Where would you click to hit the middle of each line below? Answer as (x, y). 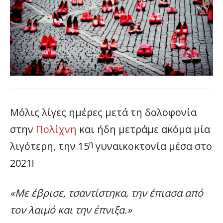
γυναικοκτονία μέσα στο (153, 146)
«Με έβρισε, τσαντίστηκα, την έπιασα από (107, 193)
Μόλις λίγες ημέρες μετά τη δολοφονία (103, 112)
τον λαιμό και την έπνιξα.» (72, 210)
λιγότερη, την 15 (50, 146)
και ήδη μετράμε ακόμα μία (143, 129)
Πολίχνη (56, 129)
